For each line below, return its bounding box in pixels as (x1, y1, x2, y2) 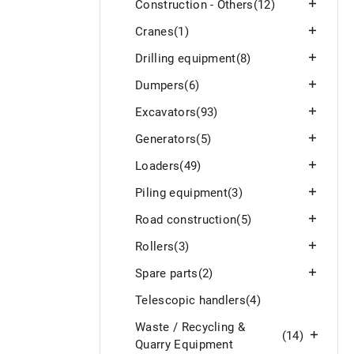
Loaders (135, 158, 180, 173)
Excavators (135, 104, 197, 119)
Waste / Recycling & (135, 319, 246, 334)
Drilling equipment (135, 51, 236, 66)
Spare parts (135, 265, 198, 281)
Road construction (135, 212, 237, 227)
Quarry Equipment (135, 337, 234, 352)
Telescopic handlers (135, 292, 247, 307)
